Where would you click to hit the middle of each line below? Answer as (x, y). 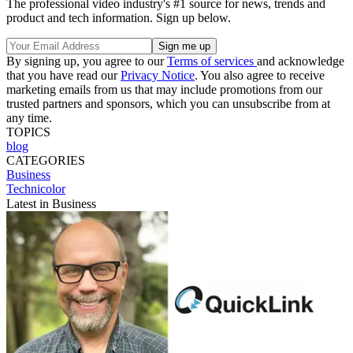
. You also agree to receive (260, 75)
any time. (29, 117)
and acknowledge (301, 61)
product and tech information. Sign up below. (119, 17)
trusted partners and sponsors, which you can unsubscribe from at (168, 103)
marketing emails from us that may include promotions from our (164, 89)
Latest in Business (51, 203)
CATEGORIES (46, 160)
